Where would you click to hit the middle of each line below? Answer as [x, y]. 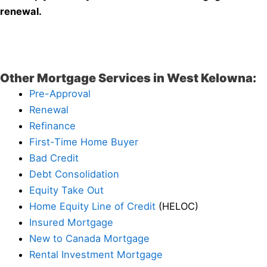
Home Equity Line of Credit [93, 206]
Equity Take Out [67, 190]
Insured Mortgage [72, 222]
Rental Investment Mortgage [96, 254]
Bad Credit [54, 158]
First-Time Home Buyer [84, 142]
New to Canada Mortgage [90, 238]
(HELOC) [177, 206]
